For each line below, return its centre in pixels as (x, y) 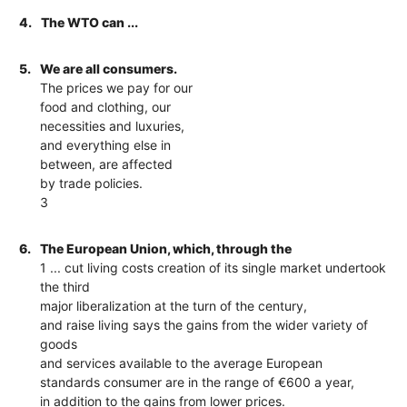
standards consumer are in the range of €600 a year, (198, 382)
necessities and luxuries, (113, 125)
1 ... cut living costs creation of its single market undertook (213, 267)
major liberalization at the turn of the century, (174, 305)
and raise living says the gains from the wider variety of (204, 324)
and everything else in (106, 144)
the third (65, 286)
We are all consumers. (109, 68)
